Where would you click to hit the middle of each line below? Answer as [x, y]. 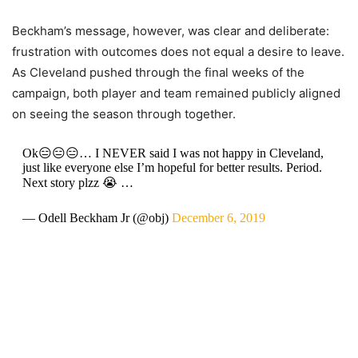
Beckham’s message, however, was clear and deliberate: [171, 30]
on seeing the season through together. [124, 113]
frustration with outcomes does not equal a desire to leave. [178, 51]
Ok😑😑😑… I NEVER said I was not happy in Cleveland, [173, 153]
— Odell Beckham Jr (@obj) [97, 217]
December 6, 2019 [218, 217]
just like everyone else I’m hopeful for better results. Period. [172, 167]
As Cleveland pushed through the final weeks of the [158, 72]
